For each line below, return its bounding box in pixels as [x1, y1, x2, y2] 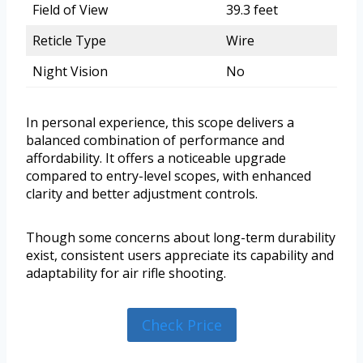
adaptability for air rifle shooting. [26, 264, 226, 283]
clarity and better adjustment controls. [26, 185, 258, 203]
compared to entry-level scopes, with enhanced [26, 167, 311, 186]
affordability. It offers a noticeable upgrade [26, 149, 286, 168]
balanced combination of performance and [26, 131, 284, 150]
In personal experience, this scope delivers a [26, 113, 294, 132]
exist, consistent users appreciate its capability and [26, 246, 334, 265]
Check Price [141, 315, 222, 335]
